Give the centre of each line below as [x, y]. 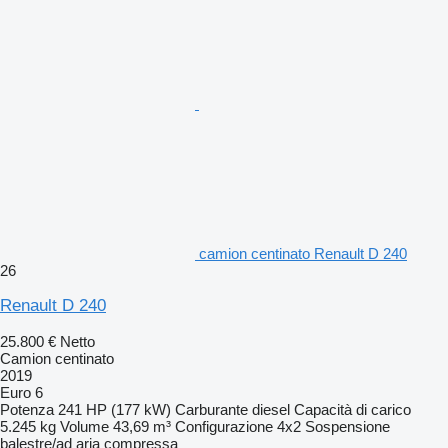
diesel [271, 409]
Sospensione [347, 426]
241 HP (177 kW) [114, 409]
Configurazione [224, 426]
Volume [84, 426]
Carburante [211, 409]
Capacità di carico [352, 409]
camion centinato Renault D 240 [303, 253]
